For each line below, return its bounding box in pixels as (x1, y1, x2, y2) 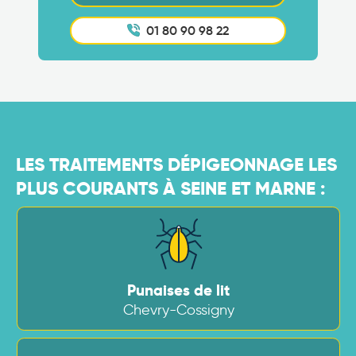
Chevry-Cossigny (122, 300, 234, 319)
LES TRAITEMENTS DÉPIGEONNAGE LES (16, 152, 337, 176)
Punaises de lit (127, 280, 230, 300)
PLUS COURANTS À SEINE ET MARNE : (16, 176, 325, 200)
